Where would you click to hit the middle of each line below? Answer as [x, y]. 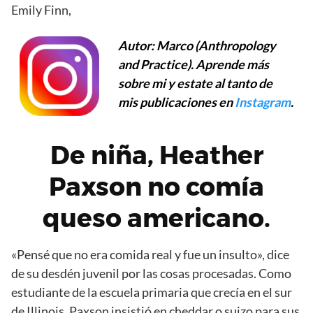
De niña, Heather [156, 155]
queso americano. [156, 218]
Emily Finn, [41, 9]
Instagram [263, 102]
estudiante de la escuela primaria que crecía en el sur [152, 292]
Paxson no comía [156, 186]
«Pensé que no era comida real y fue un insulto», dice [150, 254]
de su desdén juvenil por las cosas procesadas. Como [151, 273]
